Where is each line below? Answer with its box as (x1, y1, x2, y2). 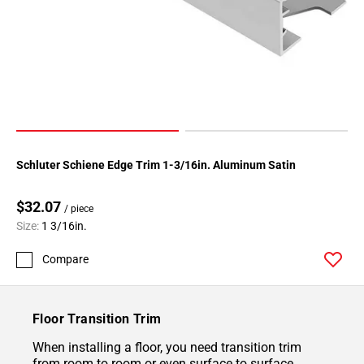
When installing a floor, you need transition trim (32, 340, 301, 356)
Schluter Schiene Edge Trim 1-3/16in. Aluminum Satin (16, 158, 296, 172)
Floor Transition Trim (32, 311, 162, 327)
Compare (42, 253, 89, 266)
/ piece (64, 203, 93, 215)
